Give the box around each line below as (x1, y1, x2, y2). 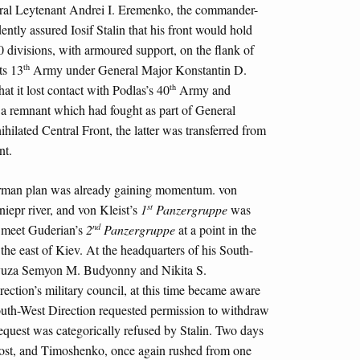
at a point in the (175, 220, 256, 238)
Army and (176, 81, 231, 99)
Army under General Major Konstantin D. (30, 61, 247, 79)
